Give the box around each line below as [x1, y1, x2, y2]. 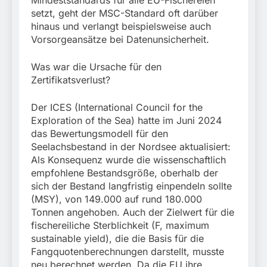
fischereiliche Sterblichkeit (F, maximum [31, 219, 209, 232]
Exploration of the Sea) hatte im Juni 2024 [31, 114, 222, 127]
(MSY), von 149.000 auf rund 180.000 [31, 193, 202, 206]
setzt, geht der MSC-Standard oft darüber [31, 7, 218, 20]
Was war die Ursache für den [31, 61, 162, 73]
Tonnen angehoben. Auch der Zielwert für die [31, 206, 234, 219]
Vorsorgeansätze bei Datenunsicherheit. [31, 33, 209, 46]
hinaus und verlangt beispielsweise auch [31, 20, 211, 33]
